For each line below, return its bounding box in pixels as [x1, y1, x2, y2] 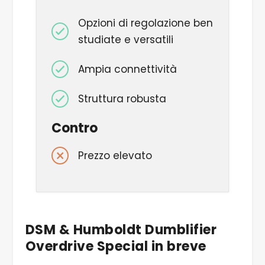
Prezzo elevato [77, 148, 152, 163]
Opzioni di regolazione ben [77, 16, 213, 31]
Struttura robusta [77, 91, 166, 106]
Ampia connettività [77, 62, 177, 77]
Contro [51, 118, 98, 137]
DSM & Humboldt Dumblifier [25, 220, 217, 239]
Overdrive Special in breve [25, 237, 206, 256]
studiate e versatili [77, 33, 173, 47]
